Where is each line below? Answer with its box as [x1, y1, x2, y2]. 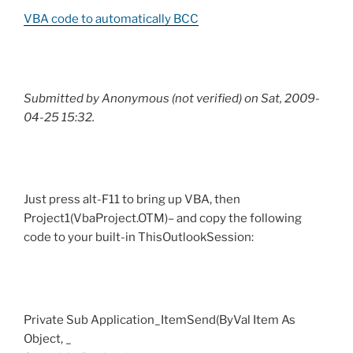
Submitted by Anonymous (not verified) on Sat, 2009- [24, 91, 320, 106]
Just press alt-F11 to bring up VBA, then [24, 192, 240, 207]
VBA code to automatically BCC [24, 12, 199, 27]
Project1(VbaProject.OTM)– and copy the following [24, 211, 302, 226]
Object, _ [24, 331, 72, 346]
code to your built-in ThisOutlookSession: [24, 230, 254, 245]
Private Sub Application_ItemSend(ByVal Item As [24, 312, 295, 327]
